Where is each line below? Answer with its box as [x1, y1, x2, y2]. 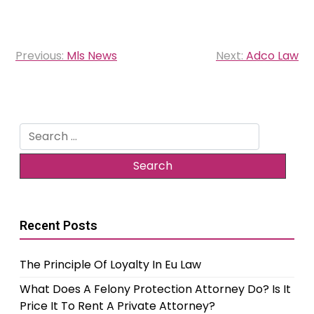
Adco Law [246, 47, 299, 64]
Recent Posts [20, 217, 97, 233]
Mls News [67, 47, 117, 64]
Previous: [15, 47, 64, 64]
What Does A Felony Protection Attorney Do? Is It [20, 280, 291, 297]
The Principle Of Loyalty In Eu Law [20, 256, 201, 273]
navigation [8, 57, 109, 83]
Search [19, 122, 58, 139]
